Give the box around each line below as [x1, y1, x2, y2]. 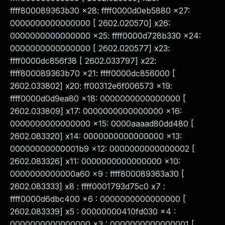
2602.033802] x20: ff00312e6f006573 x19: [10, 81, 172, 91]
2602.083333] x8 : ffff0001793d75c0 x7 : [10, 181, 165, 191]
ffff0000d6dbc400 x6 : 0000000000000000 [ [10, 194, 186, 204]
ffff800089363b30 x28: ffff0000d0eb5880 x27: [10, 6, 190, 16]
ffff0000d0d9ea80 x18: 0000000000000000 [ [10, 93, 186, 103]
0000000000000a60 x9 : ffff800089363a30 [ [10, 169, 184, 179]
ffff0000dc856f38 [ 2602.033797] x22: [10, 56, 156, 66]
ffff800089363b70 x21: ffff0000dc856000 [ [10, 68, 175, 78]
